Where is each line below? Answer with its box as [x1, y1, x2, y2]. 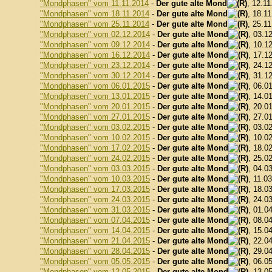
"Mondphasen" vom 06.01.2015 [40, 81, 150, 90]
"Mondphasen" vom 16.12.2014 [40, 50, 150, 59]
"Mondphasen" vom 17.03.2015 [40, 185, 150, 194]
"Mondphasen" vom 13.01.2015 [40, 92, 150, 101]
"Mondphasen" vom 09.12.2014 [40, 40, 150, 49]
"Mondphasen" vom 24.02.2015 [40, 154, 150, 163]
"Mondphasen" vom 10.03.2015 [40, 174, 150, 183]
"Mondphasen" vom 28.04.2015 [40, 246, 150, 256]
